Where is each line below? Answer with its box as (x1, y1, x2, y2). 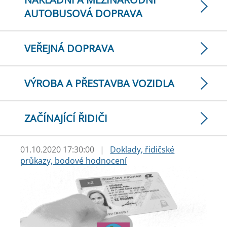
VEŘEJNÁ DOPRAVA (24, 42, 114, 55)
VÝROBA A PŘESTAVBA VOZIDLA (24, 77, 174, 90)
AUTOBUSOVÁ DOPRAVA (24, 7, 142, 20)
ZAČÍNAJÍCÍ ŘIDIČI (24, 111, 107, 125)
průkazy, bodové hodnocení (20, 155, 127, 166)
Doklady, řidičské (110, 144, 175, 155)
